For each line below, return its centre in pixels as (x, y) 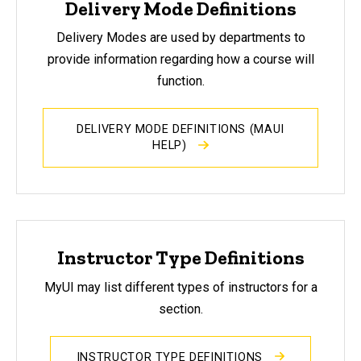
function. (180, 81)
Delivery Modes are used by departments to (180, 38)
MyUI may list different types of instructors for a (180, 287)
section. (180, 309)
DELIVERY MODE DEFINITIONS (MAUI (180, 130)
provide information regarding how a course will (180, 60)
